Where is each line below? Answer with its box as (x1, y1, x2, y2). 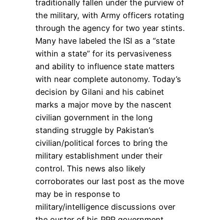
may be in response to (35, 189, 120, 199)
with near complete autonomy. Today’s (35, 74, 181, 84)
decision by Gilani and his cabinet (35, 87, 164, 97)
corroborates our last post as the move (35, 176, 184, 187)
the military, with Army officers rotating (35, 10, 184, 21)
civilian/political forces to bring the (35, 138, 167, 148)
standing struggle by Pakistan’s (35, 125, 154, 136)
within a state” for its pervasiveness (35, 49, 172, 59)
